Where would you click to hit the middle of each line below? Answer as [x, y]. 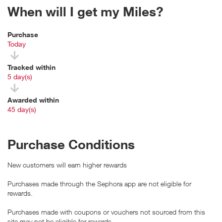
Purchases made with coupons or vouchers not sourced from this [106, 212]
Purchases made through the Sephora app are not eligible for [99, 183]
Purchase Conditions [71, 144]
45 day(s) [22, 109]
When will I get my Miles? [85, 11]
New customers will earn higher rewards [67, 165]
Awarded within [34, 100]
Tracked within [32, 67]
